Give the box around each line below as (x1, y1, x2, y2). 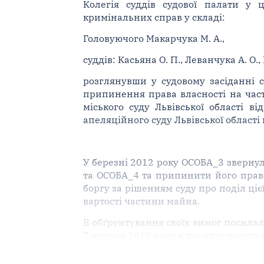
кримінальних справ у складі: (82, 11, 225, 23)
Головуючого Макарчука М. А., (82, 32, 225, 44)
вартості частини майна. (82, 194, 200, 207)
